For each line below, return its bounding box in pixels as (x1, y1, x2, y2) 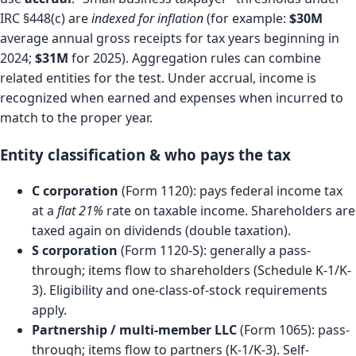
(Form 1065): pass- (237, 320, 350, 339)
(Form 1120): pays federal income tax (118, 181, 342, 199)
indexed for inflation (91, 10, 203, 28)
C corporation (32, 181, 118, 199)
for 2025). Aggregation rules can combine (68, 49, 321, 68)
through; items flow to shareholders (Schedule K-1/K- (32, 261, 351, 279)
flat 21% (57, 201, 103, 219)
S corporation (32, 241, 118, 259)
